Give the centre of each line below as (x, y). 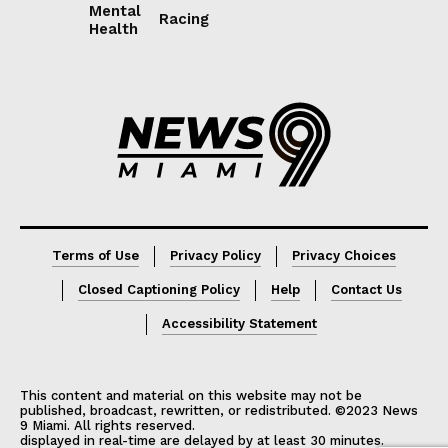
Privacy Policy (215, 255)
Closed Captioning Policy (158, 289)
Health (114, 29)
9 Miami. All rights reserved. (107, 425)
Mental (115, 11)
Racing (183, 19)
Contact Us (366, 289)
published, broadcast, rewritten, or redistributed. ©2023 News (219, 410)
